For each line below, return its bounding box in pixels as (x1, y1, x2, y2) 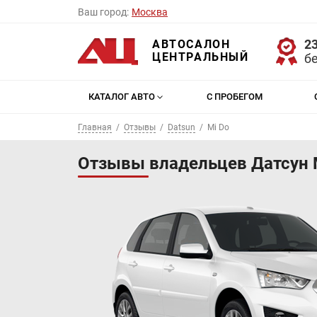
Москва (132, 6, 168, 18)
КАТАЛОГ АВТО (88, 91, 155, 102)
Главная (78, 122, 112, 132)
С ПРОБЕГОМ (207, 91, 263, 102)
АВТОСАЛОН (152, 37, 231, 51)
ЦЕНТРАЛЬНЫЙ (152, 50, 249, 64)
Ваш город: (78, 6, 129, 18)
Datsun (168, 122, 195, 132)
